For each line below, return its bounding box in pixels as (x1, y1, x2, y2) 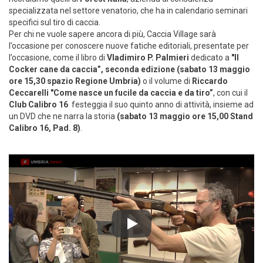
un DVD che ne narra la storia (9, 112, 117, 122)
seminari (215, 6, 248, 16)
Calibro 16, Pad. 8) (9, 123, 80, 133)
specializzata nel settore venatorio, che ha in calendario (9, 6, 214, 16)
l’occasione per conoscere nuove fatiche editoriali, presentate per (9, 41, 249, 51)
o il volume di (141, 76, 192, 86)
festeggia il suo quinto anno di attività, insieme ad (68, 100, 254, 110)
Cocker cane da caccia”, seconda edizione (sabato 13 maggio (9, 65, 250, 75)
